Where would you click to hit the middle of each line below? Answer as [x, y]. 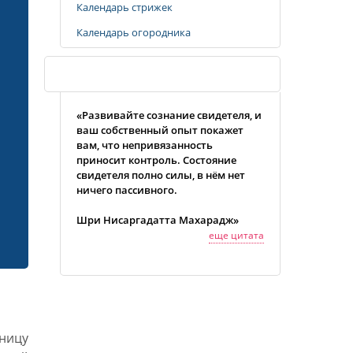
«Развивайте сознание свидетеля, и [169, 115]
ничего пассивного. [127, 190]
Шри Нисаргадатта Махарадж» [158, 220]
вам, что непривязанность [145, 145]
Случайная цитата [102, 74]
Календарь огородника [134, 32]
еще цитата [236, 235]
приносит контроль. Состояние [156, 160]
